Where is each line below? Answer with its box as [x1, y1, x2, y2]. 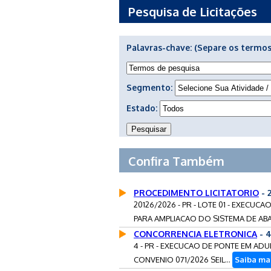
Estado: [126, 102, 160, 113]
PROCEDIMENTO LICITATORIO [134, 187, 259, 198]
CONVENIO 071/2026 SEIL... [134, 254, 232, 264]
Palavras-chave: [126, 42, 194, 53]
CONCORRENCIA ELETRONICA [134, 228, 257, 239]
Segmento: [126, 82, 175, 93]
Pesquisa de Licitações [128, 3, 257, 19]
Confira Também [128, 152, 224, 169]
